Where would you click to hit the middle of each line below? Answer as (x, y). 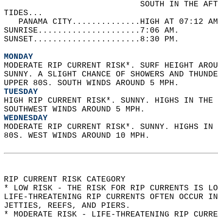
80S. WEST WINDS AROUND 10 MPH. (82, 136)
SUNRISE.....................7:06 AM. (99, 31)
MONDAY (18, 57)
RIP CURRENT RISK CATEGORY (70, 180)
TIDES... (28, 13)
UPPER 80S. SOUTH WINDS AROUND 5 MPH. (94, 83)
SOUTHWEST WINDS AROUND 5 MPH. (77, 109)
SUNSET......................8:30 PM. (96, 39)
